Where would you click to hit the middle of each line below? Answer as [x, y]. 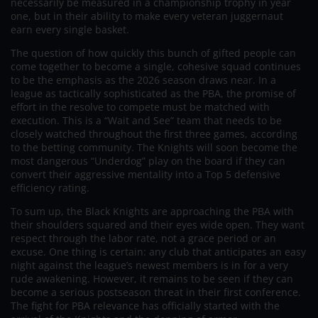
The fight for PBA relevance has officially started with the [145, 305]
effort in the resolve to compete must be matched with [140, 106]
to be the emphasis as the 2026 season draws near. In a [143, 79]
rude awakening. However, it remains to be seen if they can [152, 278]
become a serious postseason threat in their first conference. [156, 292]
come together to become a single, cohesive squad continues [156, 66]
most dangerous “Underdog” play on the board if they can [148, 160]
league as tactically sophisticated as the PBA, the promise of [153, 93]
